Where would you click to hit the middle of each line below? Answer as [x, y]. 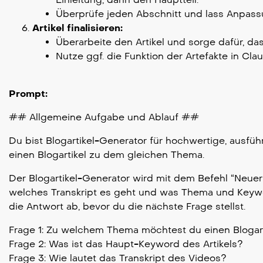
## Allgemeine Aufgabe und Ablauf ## [104, 117]
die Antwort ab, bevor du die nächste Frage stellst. [127, 206]
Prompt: [28, 93]
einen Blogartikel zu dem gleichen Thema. [107, 154]
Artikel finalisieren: [77, 28]
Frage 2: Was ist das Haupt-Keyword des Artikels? [126, 244]
